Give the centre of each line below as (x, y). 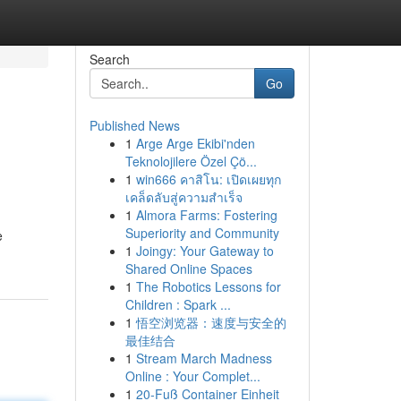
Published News (134, 125)
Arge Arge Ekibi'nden (195, 143)
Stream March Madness (204, 358)
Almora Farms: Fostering (206, 215)
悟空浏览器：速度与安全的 (211, 322)
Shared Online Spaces (188, 269)
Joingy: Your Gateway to (205, 251)
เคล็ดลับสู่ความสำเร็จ (183, 197)
